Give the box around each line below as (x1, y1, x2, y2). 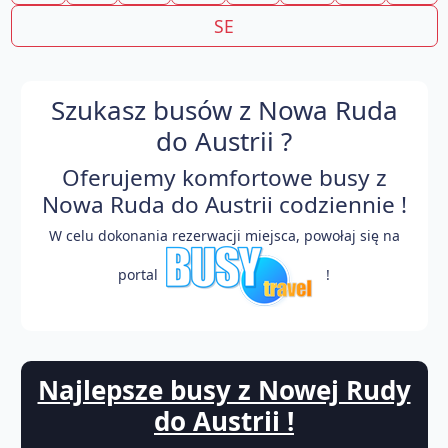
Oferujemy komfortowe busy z (61, 161, 387, 193)
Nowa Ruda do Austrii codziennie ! (41, 188, 407, 220)
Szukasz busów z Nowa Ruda (50, 91, 398, 128)
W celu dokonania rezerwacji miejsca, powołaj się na (48, 225, 400, 245)
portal (118, 265, 162, 284)
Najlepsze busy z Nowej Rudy (37, 371, 411, 408)
